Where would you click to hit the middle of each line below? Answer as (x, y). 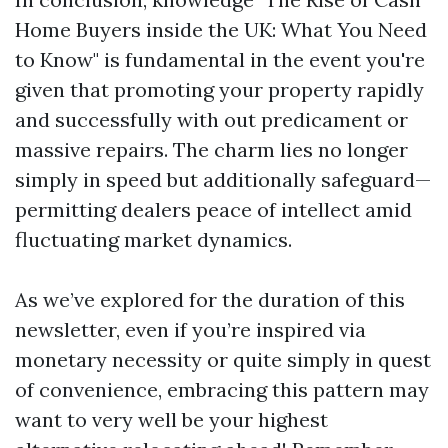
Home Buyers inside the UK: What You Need (221, 30)
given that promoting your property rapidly (219, 90)
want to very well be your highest (171, 420)
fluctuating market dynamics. (153, 240)
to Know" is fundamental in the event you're (220, 60)
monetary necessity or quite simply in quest (223, 360)
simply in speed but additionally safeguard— (223, 180)
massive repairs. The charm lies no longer (211, 150)
